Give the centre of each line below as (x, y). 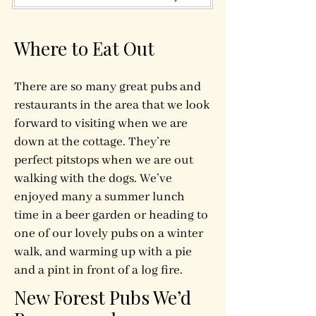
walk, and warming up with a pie (103, 252)
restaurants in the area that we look (112, 105)
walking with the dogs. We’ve (93, 178)
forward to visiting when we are (101, 123)
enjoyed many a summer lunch (99, 197)
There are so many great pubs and (108, 87)
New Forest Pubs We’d (103, 297)
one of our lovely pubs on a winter (109, 233)
